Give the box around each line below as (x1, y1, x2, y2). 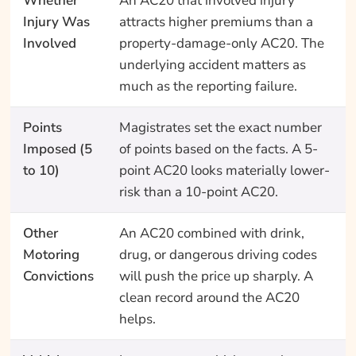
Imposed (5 (22, 140, 92, 158)
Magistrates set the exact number (118, 118, 322, 137)
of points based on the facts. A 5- (118, 140, 318, 158)
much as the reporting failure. (118, 77, 297, 95)
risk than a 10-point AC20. (118, 183, 278, 201)
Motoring (22, 246, 79, 264)
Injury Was (22, 13, 90, 31)
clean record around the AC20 (118, 288, 300, 307)
